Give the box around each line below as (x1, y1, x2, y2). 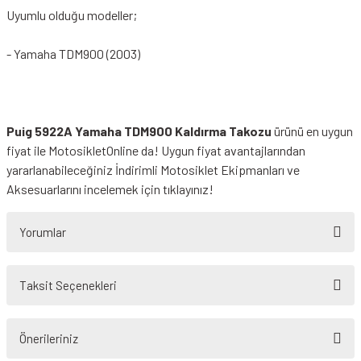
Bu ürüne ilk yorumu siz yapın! (112, 288, 249, 301)
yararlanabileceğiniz (6, 162, 115, 177)
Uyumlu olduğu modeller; (6, 7, 137, 23)
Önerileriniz (19, 331, 78, 346)
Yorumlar (19, 225, 66, 239)
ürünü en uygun (272, 123, 353, 139)
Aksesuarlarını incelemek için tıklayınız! (6, 181, 214, 197)
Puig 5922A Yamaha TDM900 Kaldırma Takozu (6, 123, 272, 139)
